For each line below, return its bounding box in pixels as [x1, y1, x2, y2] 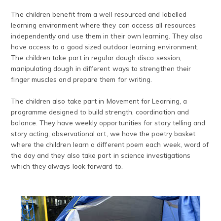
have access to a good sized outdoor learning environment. [11, 42, 199, 51]
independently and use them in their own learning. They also [11, 31, 203, 40]
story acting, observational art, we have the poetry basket [11, 129, 196, 138]
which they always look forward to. [11, 161, 123, 170]
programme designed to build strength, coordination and [11, 107, 189, 116]
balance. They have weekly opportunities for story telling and [11, 118, 206, 127]
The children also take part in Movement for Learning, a [11, 96, 187, 105]
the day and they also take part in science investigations [11, 150, 191, 159]
